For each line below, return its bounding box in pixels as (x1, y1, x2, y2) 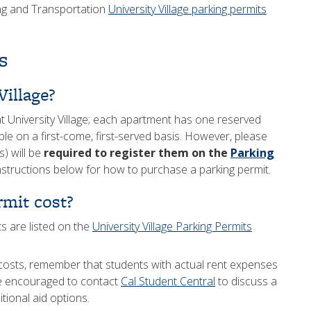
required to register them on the (44, 145, 230, 160)
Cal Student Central (121, 274, 215, 289)
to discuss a (215, 274, 277, 289)
